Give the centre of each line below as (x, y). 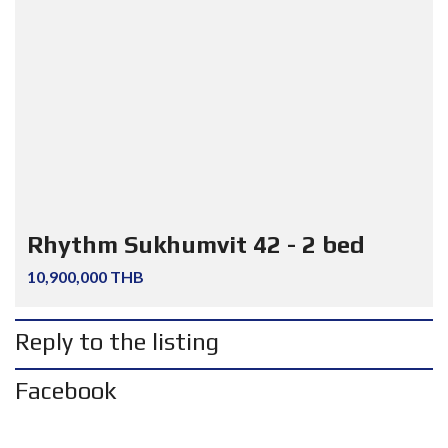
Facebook (66, 390)
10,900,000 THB (85, 276)
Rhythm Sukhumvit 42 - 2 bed (196, 244)
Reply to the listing (117, 341)
